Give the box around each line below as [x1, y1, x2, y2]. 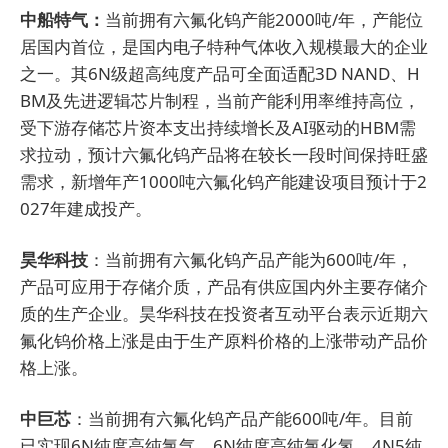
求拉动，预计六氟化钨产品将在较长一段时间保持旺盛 [20, 142, 428, 166]
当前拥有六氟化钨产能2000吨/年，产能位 [105, 7, 423, 31]
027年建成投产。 [20, 196, 152, 220]
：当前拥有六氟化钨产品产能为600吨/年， [88, 247, 413, 271]
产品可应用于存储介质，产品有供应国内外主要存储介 [20, 274, 428, 298]
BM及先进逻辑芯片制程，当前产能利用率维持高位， [20, 88, 420, 112]
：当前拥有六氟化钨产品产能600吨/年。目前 [71, 406, 413, 430]
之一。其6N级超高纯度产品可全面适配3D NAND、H [20, 61, 420, 85]
